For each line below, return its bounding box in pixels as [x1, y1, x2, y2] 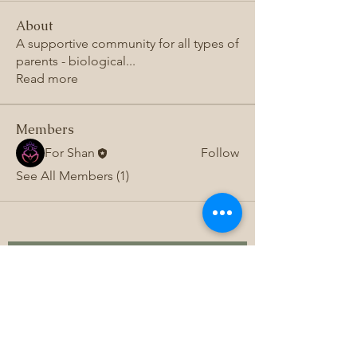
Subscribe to [44, 265, 205, 297]
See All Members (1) [16, 168, 129, 184]
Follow [201, 145, 239, 161]
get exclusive [41, 305, 208, 338]
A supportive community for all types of [16, 36, 239, 52]
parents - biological [16, 53, 126, 69]
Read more [16, 71, 78, 87]
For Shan [45, 145, 95, 161]
